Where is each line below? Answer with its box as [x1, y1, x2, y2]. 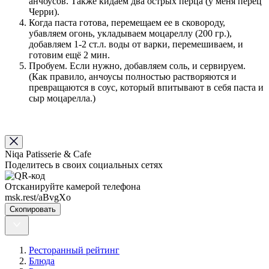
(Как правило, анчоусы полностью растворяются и [29, 71, 237, 82]
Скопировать [10, 205, 56, 214]
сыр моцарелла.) [29, 93, 95, 104]
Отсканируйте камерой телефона [5, 181, 141, 192]
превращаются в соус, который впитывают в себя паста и [29, 82, 264, 93]
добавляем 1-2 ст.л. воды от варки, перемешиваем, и [29, 39, 243, 50]
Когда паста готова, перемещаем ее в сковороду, [29, 17, 225, 28]
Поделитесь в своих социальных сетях [5, 160, 163, 171]
